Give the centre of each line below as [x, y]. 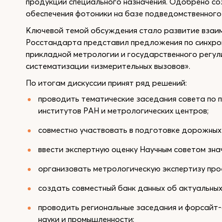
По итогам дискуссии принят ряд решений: [106, 83]
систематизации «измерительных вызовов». [108, 66]
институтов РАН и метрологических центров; [123, 111]
